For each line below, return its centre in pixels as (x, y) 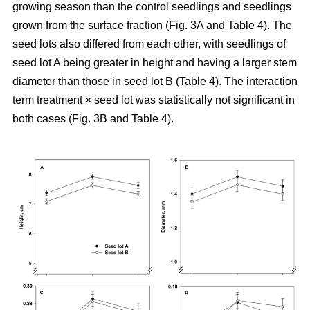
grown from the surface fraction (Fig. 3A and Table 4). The (152, 25)
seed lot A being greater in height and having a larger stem (155, 62)
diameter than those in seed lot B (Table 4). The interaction (155, 81)
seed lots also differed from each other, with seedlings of (149, 44)
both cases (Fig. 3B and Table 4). (93, 118)
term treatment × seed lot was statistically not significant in (154, 100)
